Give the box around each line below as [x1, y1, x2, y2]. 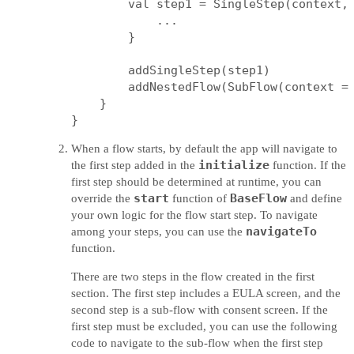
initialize [198, 158, 269, 172]
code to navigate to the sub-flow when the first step [71, 337, 323, 349]
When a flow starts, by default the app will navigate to [71, 142, 337, 155]
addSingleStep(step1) [71, 63, 270, 77]
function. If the [269, 159, 346, 171]
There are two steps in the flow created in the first [71, 270, 314, 283]
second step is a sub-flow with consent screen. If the [71, 303, 328, 316]
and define [287, 192, 342, 205]
